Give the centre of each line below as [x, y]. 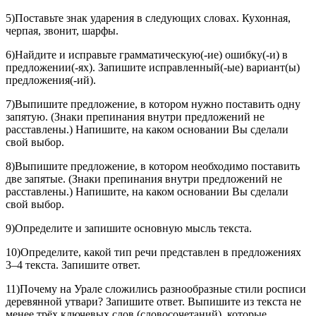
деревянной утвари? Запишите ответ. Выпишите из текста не [153, 302]
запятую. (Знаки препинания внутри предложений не [135, 117]
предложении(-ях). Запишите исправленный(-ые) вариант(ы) [153, 68]
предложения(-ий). [51, 80]
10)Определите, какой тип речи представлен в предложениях [153, 253]
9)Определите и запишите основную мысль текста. [129, 229]
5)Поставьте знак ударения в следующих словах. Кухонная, [148, 18]
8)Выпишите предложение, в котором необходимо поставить [153, 166]
